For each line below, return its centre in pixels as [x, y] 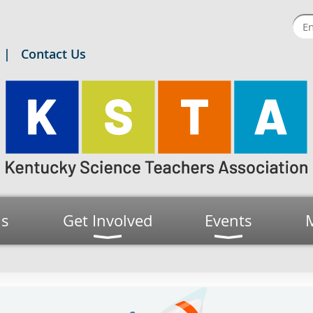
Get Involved [108, 220]
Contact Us [53, 54]
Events [228, 220]
